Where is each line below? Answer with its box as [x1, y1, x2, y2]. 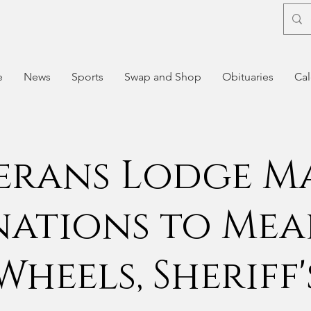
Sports [71, 70, 103, 83]
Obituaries [221, 70, 274, 83]
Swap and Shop [124, 70, 201, 83]
